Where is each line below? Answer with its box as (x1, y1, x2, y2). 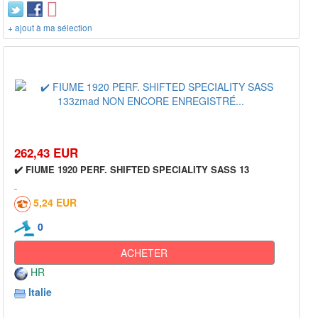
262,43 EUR (14, 144, 78, 162)
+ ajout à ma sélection (8, 21, 92, 34)
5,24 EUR (33, 195, 77, 210)
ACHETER (121, 246, 168, 261)
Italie (28, 285, 52, 300)
